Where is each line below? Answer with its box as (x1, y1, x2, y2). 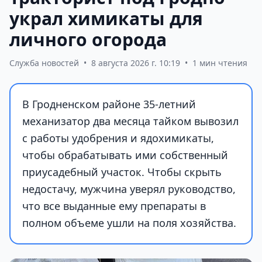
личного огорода (9, 27, 167, 52)
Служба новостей (9, 57, 79, 69)
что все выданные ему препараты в (22, 199, 206, 213)
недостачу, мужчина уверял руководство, (22, 182, 236, 196)
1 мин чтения (192, 57, 247, 69)
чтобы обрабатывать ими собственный (22, 148, 228, 163)
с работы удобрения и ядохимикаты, (22, 131, 214, 146)
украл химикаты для (9, 6, 203, 31)
